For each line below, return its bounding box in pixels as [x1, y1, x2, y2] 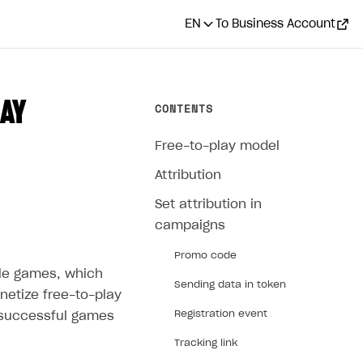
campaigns [155, 220, 225, 232]
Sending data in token [174, 280, 286, 289]
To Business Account [216, 18, 335, 30]
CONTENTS [155, 100, 213, 117]
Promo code [174, 250, 237, 260]
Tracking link [174, 338, 237, 348]
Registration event [174, 309, 267, 318]
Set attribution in [155, 199, 262, 211]
